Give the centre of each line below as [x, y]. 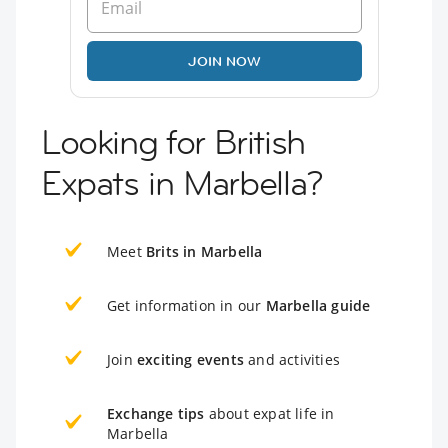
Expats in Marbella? [182, 182]
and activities [292, 359]
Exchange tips [156, 413]
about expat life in [269, 413]
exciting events [190, 359]
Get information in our [186, 305]
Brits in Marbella [204, 251]
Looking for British [173, 141]
